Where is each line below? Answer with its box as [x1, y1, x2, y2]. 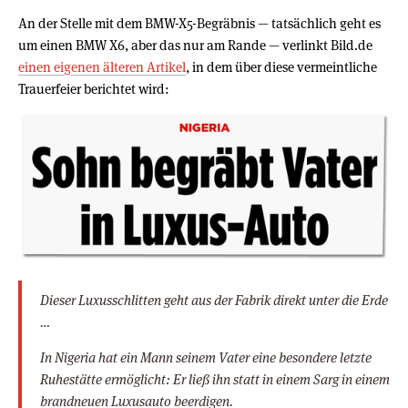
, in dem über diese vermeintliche [186, 58, 377, 76]
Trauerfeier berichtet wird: [18, 80, 169, 98]
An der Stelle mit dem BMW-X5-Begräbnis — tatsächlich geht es [18, 15, 381, 33]
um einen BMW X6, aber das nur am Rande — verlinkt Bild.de [18, 36, 372, 55]
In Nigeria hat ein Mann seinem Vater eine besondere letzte [40, 349, 372, 367]
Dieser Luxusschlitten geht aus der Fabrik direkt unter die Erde [40, 291, 388, 310]
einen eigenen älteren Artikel [18, 58, 186, 76]
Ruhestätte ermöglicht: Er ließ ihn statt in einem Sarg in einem [40, 371, 390, 389]
